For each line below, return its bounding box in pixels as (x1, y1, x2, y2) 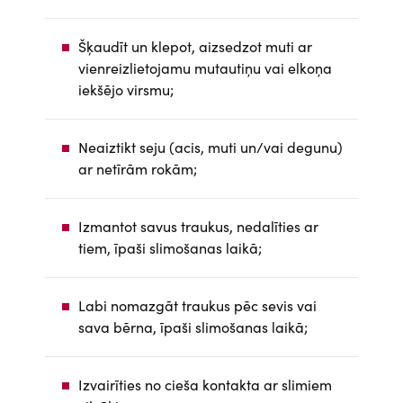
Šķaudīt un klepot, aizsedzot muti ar (78, 36, 312, 56)
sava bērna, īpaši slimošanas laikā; (78, 317, 308, 336)
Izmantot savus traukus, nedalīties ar (78, 216, 318, 236)
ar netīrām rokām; (78, 158, 197, 178)
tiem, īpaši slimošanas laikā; (78, 237, 262, 257)
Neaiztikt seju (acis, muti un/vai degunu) (78, 137, 343, 157)
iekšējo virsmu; (78, 79, 174, 99)
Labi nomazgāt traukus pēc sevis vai (78, 295, 317, 315)
